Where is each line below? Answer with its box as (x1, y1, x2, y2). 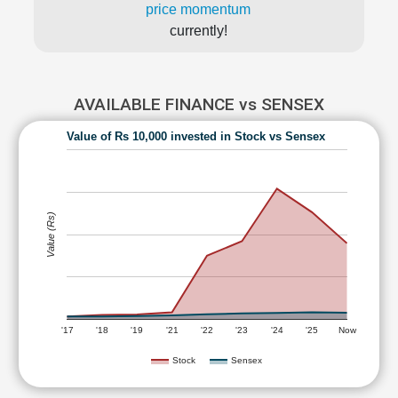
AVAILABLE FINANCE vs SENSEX (74, 94, 324, 115)
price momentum (146, 2, 251, 17)
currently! (169, 23, 227, 38)
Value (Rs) (45, 211, 57, 259)
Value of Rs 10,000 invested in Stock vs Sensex (67, 129, 326, 143)
